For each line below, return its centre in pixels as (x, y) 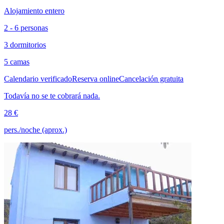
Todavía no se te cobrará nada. (52, 96)
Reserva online (95, 79)
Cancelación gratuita (151, 79)
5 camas (17, 62)
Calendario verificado (38, 79)
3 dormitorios (25, 45)
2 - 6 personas (26, 28)
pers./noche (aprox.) (35, 130)
